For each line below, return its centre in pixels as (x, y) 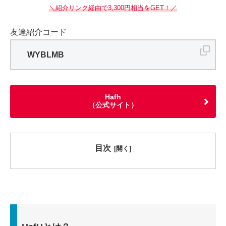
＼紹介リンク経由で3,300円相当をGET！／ (113, 8)
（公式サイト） (113, 105)
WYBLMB (46, 55)
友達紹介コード (38, 32)
